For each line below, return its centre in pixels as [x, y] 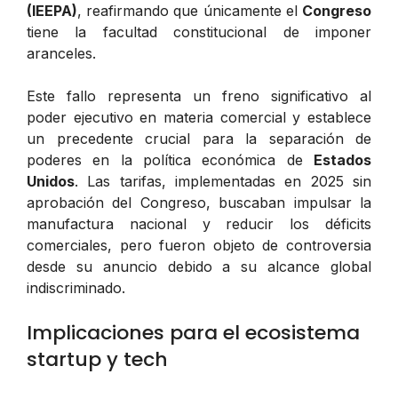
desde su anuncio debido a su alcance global [199, 266]
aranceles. [61, 53]
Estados [342, 159]
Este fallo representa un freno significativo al [199, 96]
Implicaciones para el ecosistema [193, 332]
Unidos [51, 181]
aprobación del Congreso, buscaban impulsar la [199, 202]
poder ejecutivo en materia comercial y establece [199, 117]
